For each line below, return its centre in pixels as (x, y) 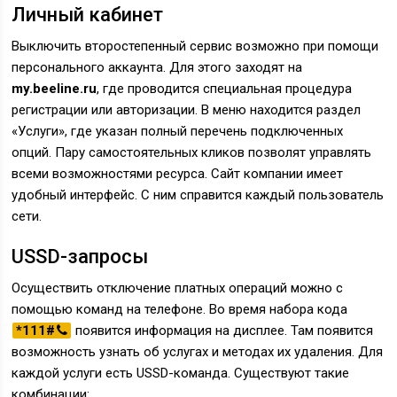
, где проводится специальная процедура (225, 89)
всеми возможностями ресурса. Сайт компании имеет (178, 174)
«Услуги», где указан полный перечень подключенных (178, 131)
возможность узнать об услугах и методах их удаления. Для (198, 352)
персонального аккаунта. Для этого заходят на (157, 67)
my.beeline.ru (54, 89)
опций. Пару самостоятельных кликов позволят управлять (192, 152)
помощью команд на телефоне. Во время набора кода (180, 309)
